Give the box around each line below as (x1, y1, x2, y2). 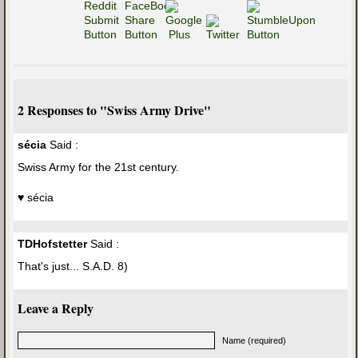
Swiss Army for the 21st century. (18, 161, 179, 174)
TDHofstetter (18, 237, 87, 251)
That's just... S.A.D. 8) (18, 260, 128, 273)
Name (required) (222, 336, 286, 346)
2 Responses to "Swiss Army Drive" (18, 101, 211, 120)
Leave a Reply (18, 299, 93, 318)
